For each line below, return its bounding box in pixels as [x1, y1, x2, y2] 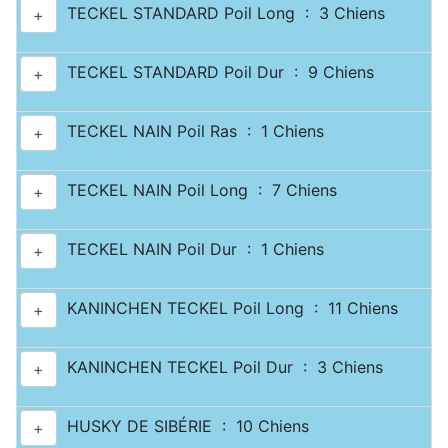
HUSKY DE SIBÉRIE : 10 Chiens [57, 416, 309, 437]
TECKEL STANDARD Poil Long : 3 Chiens [57, 3, 385, 24]
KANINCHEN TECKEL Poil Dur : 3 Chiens [57, 357, 383, 378]
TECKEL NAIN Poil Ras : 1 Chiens [57, 121, 324, 142]
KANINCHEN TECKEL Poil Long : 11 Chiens [57, 298, 398, 319]
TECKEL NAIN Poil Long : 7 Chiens [57, 180, 337, 201]
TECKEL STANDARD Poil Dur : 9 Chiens [57, 62, 374, 83]
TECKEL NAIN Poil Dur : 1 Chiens [57, 239, 324, 260]
